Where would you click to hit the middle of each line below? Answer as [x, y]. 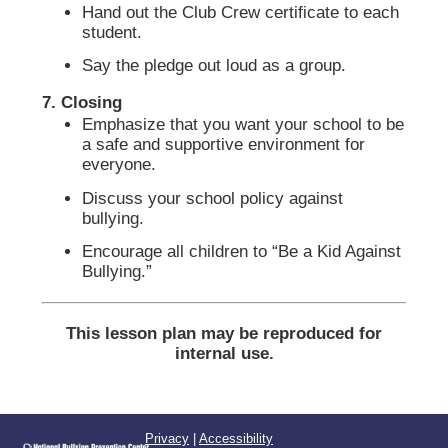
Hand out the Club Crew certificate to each [241, 12]
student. [112, 32]
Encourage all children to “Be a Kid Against [242, 252]
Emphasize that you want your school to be [243, 125]
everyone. [119, 165]
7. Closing [82, 103]
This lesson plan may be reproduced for [224, 334]
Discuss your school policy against [213, 198]
